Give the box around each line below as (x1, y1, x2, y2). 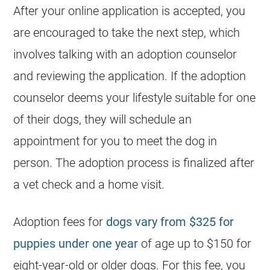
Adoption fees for (13, 214, 107, 229)
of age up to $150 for (138, 236, 252, 251)
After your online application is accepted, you (13, 3, 246, 18)
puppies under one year (13, 236, 139, 251)
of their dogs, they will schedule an (13, 111, 192, 127)
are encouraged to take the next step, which (13, 25, 240, 40)
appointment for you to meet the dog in (13, 133, 218, 148)
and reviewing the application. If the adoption (13, 68, 246, 83)
